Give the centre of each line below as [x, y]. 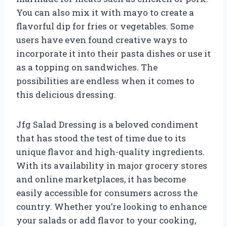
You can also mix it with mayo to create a [105, 12]
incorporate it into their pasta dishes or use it [113, 53]
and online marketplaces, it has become [101, 179]
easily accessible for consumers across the [107, 193]
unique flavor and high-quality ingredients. [110, 152]
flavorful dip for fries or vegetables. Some [105, 26]
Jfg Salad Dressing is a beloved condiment [107, 124]
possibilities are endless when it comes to [105, 81]
